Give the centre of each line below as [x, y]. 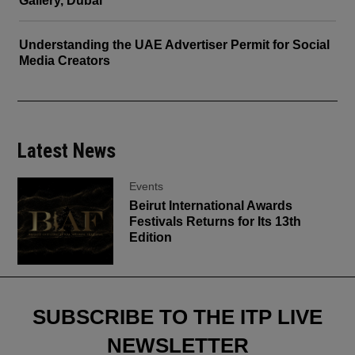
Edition [151, 238]
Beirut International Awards [211, 206]
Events [147, 187]
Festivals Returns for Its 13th [216, 222]
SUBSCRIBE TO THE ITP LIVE [177, 317]
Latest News [67, 151]
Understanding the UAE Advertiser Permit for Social [174, 45]
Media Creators [65, 61]
